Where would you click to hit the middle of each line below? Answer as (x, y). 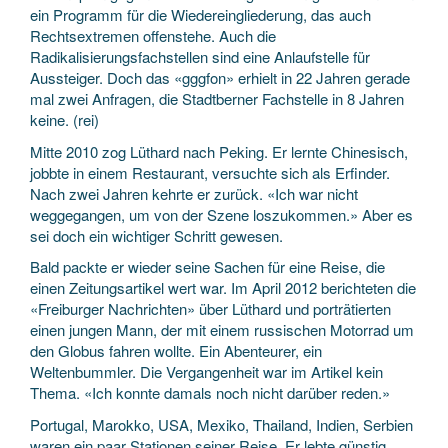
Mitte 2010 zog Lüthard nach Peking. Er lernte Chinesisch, (219, 151)
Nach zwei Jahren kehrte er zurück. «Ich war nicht (194, 193)
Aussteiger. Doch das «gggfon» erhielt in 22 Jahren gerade (220, 77)
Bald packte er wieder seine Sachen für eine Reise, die (207, 266)
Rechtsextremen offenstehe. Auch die (153, 35)
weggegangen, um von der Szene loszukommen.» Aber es (221, 214)
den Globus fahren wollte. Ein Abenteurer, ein (176, 350)
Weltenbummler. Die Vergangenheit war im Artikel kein (206, 371)
